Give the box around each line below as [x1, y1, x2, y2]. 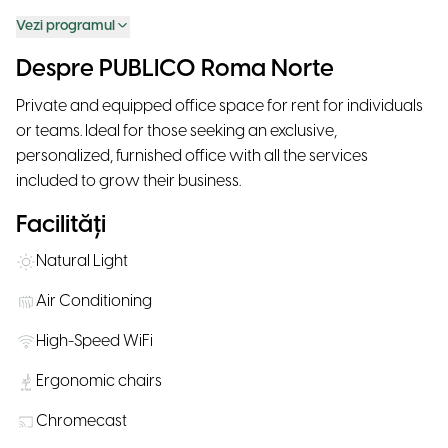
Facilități [16, 213, 106, 238]
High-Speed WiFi [36, 333, 153, 350]
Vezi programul [16, 19, 115, 34]
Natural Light [36, 253, 128, 270]
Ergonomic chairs [36, 373, 162, 390]
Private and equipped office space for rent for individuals [16, 98, 423, 115]
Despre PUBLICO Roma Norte [16, 57, 334, 82]
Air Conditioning [36, 293, 152, 310]
